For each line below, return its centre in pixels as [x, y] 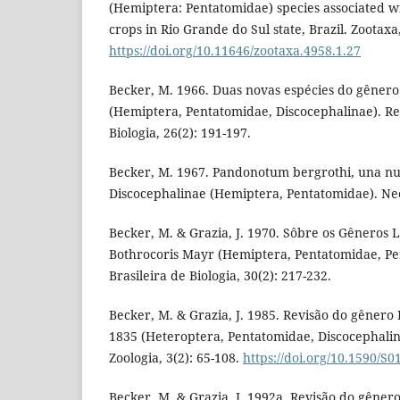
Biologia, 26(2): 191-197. [180, 133]
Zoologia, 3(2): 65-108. [176, 358]
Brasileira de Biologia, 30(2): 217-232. [220, 276]
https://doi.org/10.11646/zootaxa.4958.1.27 [235, 51]
